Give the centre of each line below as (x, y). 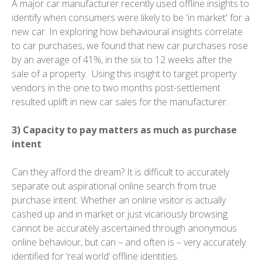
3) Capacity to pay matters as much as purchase (124, 130)
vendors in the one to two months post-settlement (116, 88)
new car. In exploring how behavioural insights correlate (127, 32)
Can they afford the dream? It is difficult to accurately (120, 172)
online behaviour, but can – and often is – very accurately (129, 242)
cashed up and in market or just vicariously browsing (120, 214)
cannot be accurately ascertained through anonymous (124, 228)
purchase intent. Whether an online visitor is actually (119, 200)
